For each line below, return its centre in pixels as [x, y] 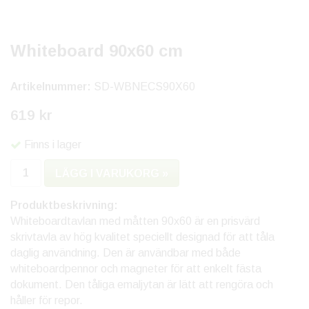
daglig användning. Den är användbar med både [126, 253]
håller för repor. [47, 301]
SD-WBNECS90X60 [144, 87]
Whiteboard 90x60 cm [97, 51]
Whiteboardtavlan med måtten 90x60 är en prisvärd [135, 221]
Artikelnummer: [52, 87]
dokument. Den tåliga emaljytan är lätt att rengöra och [142, 285]
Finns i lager [53, 145]
